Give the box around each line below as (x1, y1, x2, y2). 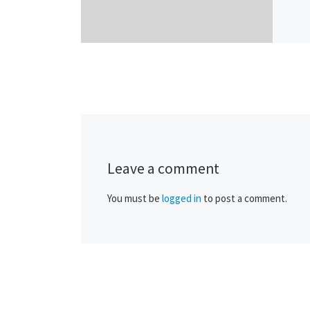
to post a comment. (201, 192, 287, 206)
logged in (161, 192, 201, 206)
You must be (107, 192, 162, 206)
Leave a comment (107, 158, 219, 178)
